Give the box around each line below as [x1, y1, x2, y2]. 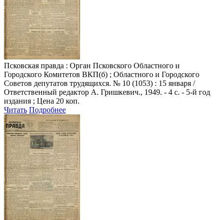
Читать [4, 105, 27, 114]
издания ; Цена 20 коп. [4, 96, 80, 105]
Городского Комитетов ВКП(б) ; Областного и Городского [4, 70, 199, 79]
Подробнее [29, 105, 66, 114]
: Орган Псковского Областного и [64, 61, 180, 70]
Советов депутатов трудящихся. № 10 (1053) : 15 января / [4, 79, 195, 87]
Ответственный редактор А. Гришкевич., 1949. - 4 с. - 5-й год [4, 87, 210, 96]
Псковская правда [4, 61, 64, 70]
